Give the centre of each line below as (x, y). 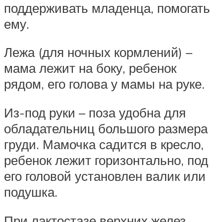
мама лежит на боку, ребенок (90, 68)
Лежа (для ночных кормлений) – (98, 52)
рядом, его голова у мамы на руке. (104, 84)
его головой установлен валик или (105, 176)
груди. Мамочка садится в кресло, (104, 144)
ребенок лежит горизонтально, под (106, 160)
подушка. (31, 192)
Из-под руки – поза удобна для (95, 113)
